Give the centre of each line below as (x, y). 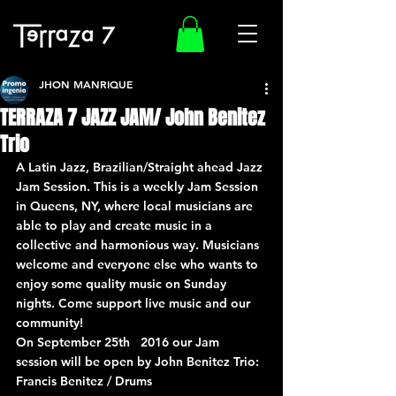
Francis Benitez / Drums (84, 381)
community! (49, 322)
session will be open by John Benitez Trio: (137, 361)
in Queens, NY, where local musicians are (136, 206)
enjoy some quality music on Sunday (123, 283)
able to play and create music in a (116, 225)
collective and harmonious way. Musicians (139, 244)
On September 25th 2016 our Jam (119, 342)
